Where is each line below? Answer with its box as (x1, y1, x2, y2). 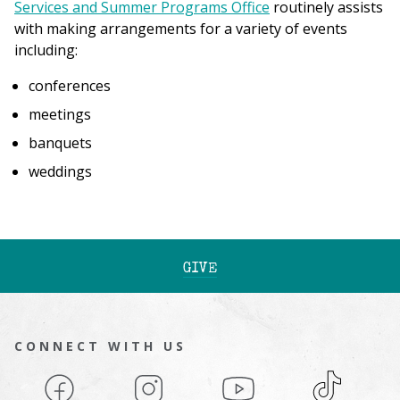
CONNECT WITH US (14, 337, 187, 354)
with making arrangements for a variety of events (14, 19, 347, 38)
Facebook (40, 371, 105, 391)
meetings (29, 104, 91, 124)
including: (14, 40, 78, 60)
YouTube (219, 371, 281, 391)
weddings (29, 162, 92, 181)
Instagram (129, 371, 200, 391)
